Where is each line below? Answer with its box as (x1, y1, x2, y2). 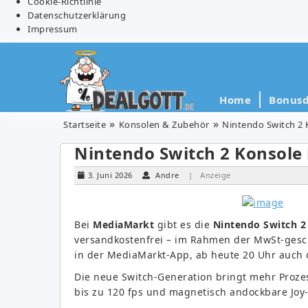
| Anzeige (188, 169, 231, 180)
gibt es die (154, 217, 213, 231)
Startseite (63, 118, 106, 131)
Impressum (27, 22, 78, 35)
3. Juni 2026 (87, 169, 133, 180)
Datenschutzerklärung (27, 8, 126, 21)
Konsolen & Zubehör (118, 118, 210, 131)
